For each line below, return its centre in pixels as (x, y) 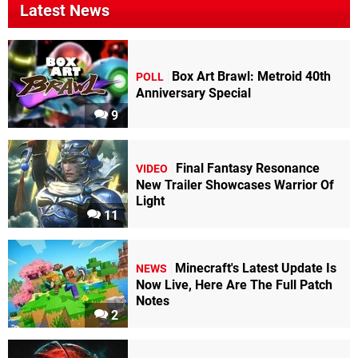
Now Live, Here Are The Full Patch (234, 284)
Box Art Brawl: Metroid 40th (251, 76)
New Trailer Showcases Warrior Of (235, 185)
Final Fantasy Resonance (248, 168)
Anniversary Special (193, 93)
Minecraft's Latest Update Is (256, 268)
